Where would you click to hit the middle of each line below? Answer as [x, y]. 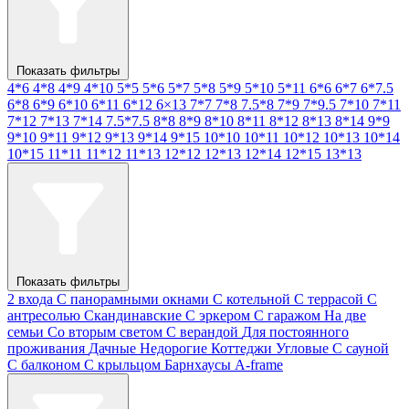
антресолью [44, 315]
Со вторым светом [105, 331]
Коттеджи [241, 348]
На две [345, 315]
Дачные [112, 348]
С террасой [329, 299]
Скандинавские [133, 315]
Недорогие [173, 348]
